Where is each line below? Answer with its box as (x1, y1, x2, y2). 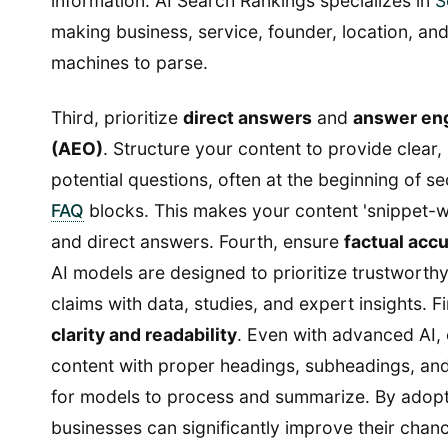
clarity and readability (51, 324, 237, 346)
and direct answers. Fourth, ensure (51, 231, 344, 253)
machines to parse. (51, 52, 208, 74)
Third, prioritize (51, 107, 183, 129)
